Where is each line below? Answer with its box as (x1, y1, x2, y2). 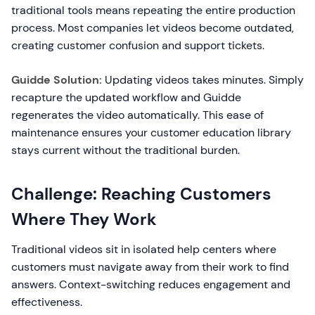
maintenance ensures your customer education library (11, 125, 291, 140)
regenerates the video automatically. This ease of (11, 108, 264, 122)
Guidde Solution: (11, 72, 102, 87)
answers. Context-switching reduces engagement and (11, 277, 290, 292)
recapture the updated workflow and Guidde (11, 90, 241, 105)
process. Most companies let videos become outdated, (11, 20, 294, 35)
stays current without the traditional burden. (11, 143, 240, 157)
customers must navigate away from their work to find (11, 259, 289, 274)
